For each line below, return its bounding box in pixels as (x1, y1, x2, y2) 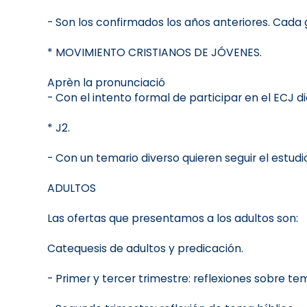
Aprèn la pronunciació (47, 75, 165, 90)
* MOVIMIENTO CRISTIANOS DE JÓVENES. (47, 45, 262, 60)
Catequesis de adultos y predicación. (47, 241, 243, 256)
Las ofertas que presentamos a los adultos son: (47, 211, 298, 226)
